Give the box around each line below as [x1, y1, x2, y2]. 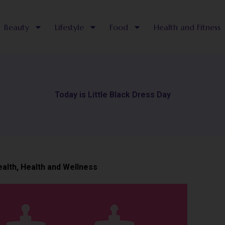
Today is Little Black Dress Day [54, 89, 171, 99]
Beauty [4, 22, 29, 32]
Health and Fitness [153, 22, 220, 32]
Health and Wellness [21, 162, 97, 172]
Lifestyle [54, 22, 84, 32]
